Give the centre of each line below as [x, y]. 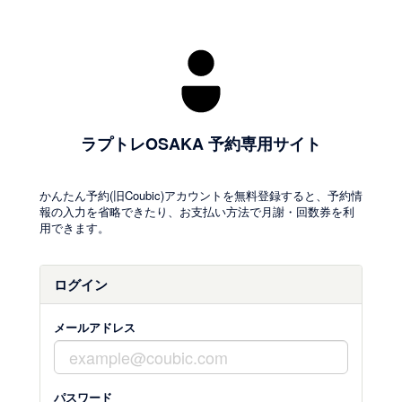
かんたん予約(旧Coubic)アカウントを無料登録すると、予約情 [201, 195]
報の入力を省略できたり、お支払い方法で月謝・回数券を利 [197, 211]
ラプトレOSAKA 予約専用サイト [201, 144]
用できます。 [74, 227]
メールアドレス [95, 327]
